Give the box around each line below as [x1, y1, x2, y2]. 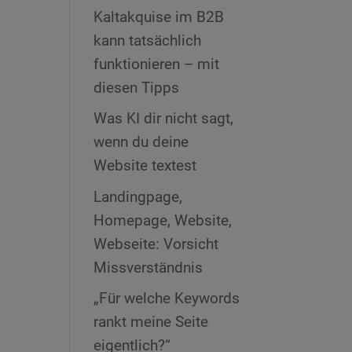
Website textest [93, 156, 197, 175]
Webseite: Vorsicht [93, 234, 219, 253]
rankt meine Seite [93, 313, 209, 332]
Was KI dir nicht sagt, [93, 109, 234, 128]
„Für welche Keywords [93, 289, 240, 308]
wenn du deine [93, 133, 189, 152]
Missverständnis [93, 258, 203, 277]
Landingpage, [93, 187, 183, 206]
